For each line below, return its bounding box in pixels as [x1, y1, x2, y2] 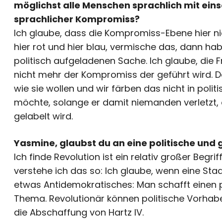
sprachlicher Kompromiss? [14, 12, 140, 25]
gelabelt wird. [14, 110, 73, 122]
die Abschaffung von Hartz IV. [14, 206, 144, 219]
